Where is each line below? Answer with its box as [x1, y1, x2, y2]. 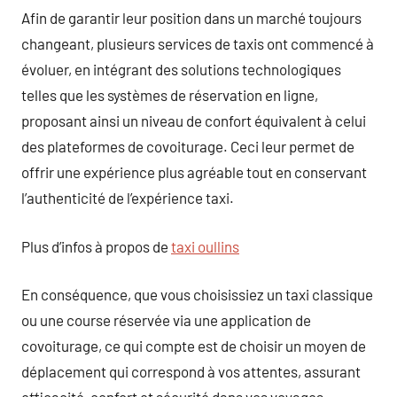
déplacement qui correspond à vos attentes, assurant [21, 362, 361, 380]
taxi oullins [171, 237, 239, 255]
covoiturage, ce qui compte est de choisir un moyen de [21, 337, 366, 354]
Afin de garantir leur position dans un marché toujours [21, 9, 362, 27]
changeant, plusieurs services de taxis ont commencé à [21, 35, 374, 52]
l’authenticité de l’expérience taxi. [21, 189, 234, 206]
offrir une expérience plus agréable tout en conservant [21, 163, 367, 181]
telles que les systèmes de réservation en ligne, [21, 86, 318, 104]
